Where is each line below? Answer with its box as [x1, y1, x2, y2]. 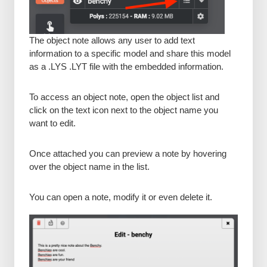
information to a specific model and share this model [29, 48, 231, 58]
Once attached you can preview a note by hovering [29, 148, 226, 159]
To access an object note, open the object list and [29, 91, 219, 102]
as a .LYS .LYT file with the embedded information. [29, 61, 223, 72]
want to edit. [29, 117, 76, 128]
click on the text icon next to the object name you [29, 104, 218, 115]
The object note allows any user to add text [29, 35, 195, 45]
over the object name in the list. [29, 161, 150, 172]
